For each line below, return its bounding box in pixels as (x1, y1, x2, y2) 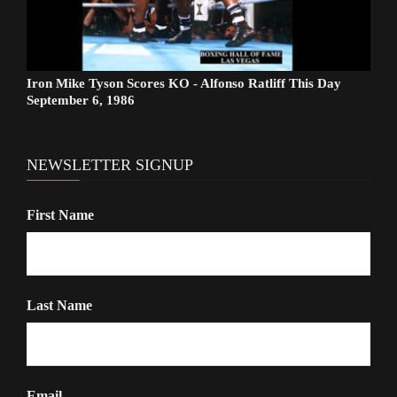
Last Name (27, 298, 92, 314)
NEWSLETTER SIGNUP (27, 156, 193, 175)
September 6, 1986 (27, 93, 135, 108)
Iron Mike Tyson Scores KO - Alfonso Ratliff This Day (27, 76, 341, 91)
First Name (27, 207, 94, 223)
